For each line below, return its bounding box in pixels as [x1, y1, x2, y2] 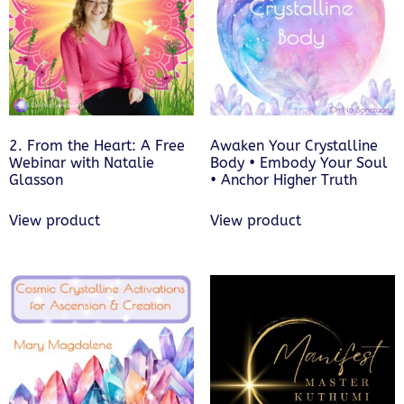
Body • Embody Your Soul [209, 154, 388, 172]
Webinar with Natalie [9, 154, 154, 172]
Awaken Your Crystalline [209, 137, 378, 155]
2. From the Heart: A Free [9, 137, 185, 155]
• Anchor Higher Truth [209, 171, 357, 189]
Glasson [9, 171, 63, 189]
